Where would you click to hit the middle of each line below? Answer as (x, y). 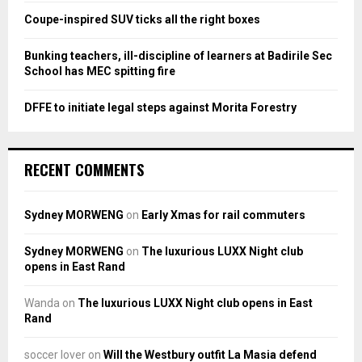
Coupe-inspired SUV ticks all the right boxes (142, 20)
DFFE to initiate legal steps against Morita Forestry (160, 108)
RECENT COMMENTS (84, 170)
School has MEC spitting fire (100, 72)
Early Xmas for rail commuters (223, 215)
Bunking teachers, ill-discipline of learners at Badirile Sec (178, 56)
